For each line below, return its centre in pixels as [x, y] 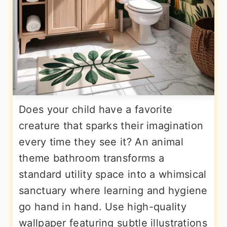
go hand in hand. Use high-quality [103, 207]
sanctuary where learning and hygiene [113, 191]
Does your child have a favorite [96, 109]
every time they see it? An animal [101, 142]
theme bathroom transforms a [92, 158]
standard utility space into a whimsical [113, 174]
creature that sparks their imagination [111, 126]
